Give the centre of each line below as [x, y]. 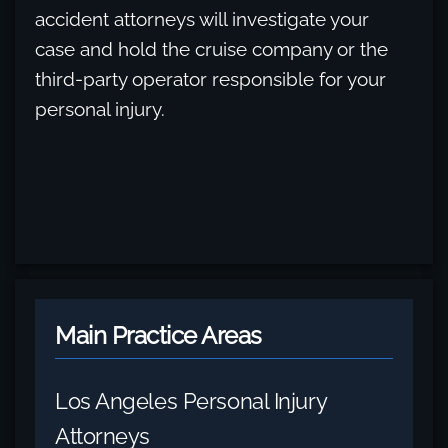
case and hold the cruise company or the [211, 49]
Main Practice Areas [158, 335]
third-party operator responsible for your [210, 79]
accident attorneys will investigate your [202, 19]
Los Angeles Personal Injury [191, 400]
